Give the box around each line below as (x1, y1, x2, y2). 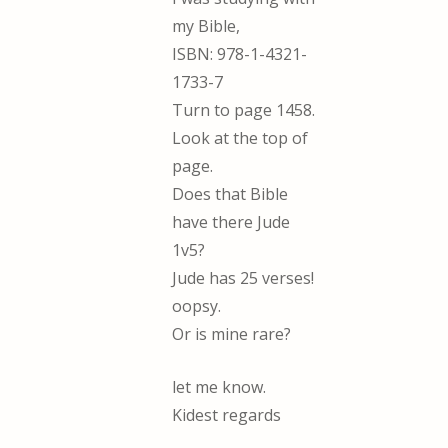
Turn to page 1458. (172, 98, 316, 121)
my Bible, (172, 14, 241, 37)
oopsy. (172, 294, 222, 317)
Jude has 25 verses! (172, 266, 315, 289)
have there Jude (172, 210, 291, 233)
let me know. (172, 376, 267, 399)
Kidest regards (172, 404, 282, 427)
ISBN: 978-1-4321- (172, 42, 308, 65)
